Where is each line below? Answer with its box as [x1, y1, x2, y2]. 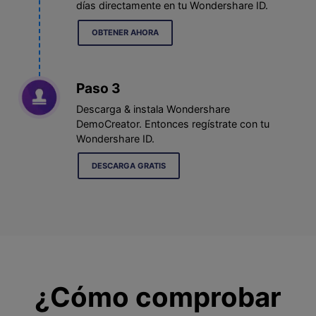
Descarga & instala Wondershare [76, 102, 231, 115]
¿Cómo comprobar [35, 280, 281, 313]
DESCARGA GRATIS [92, 161, 166, 171]
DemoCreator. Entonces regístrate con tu [76, 117, 270, 130]
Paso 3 [76, 80, 121, 97]
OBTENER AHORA [92, 28, 159, 38]
